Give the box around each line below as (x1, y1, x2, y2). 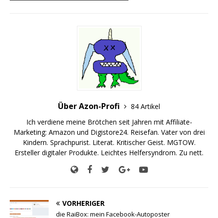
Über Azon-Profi (58, 100, 122, 111)
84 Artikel (131, 101, 160, 111)
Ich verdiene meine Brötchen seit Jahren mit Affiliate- (26, 117, 192, 127)
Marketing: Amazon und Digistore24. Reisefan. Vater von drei (13, 127, 205, 137)
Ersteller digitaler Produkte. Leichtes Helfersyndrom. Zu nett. (15, 147, 203, 157)
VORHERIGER (62, 198, 105, 208)
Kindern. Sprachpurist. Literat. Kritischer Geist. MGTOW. (22, 137, 196, 147)
